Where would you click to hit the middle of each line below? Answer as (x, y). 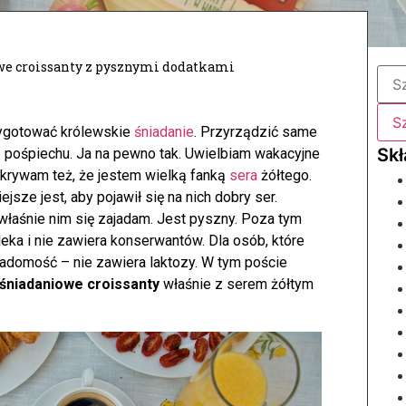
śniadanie (164, 132)
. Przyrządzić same (256, 132)
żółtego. (285, 175)
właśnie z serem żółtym (237, 284)
